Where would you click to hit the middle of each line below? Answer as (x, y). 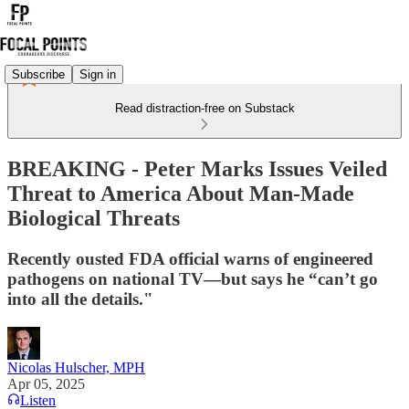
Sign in (98, 74)
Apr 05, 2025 (46, 383)
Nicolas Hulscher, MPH (76, 367)
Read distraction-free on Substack (204, 108)
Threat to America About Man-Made (181, 193)
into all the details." (80, 299)
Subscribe (38, 74)
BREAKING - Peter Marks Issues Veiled (197, 168)
